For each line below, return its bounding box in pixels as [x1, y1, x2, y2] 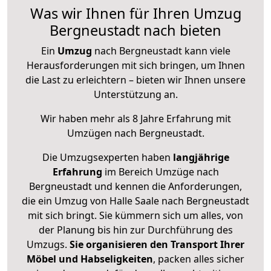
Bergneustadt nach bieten [50, 21, 221, 41]
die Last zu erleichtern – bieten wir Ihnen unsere [25, 73, 246, 87]
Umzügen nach [67, 126, 139, 140]
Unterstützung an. [93, 88, 178, 102]
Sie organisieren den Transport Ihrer [70, 238, 244, 252]
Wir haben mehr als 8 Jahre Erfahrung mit [40, 112, 231, 126]
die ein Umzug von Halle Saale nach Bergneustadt [22, 194, 249, 208]
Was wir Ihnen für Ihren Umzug [30, 4, 241, 24]
